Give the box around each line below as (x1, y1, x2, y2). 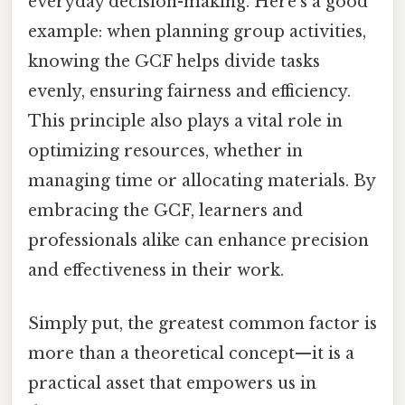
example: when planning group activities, (28, 21, 366, 42)
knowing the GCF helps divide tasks (28, 51, 320, 71)
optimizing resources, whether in (28, 140, 303, 161)
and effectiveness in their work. (28, 259, 284, 280)
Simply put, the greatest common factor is (28, 313, 377, 334)
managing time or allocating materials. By (28, 170, 375, 191)
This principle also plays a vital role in (28, 110, 343, 131)
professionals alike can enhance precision (28, 230, 369, 250)
